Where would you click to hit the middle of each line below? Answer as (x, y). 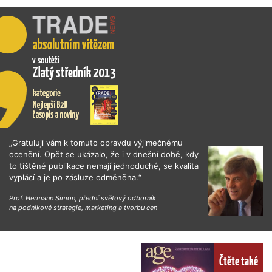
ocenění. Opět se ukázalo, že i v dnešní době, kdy (104, 154)
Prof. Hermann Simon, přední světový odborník (83, 198)
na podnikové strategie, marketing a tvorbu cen (83, 207)
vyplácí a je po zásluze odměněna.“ (75, 177)
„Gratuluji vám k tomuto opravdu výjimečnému (96, 142)
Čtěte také (238, 261)
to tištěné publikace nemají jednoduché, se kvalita (104, 165)
